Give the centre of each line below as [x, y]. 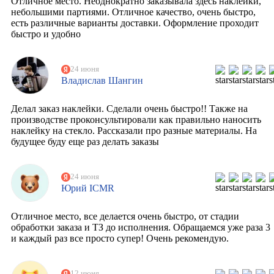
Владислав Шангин [102, 80]
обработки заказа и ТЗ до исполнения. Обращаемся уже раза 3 [141, 228]
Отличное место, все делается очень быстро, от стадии [125, 217]
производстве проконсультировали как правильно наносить [136, 120]
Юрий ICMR [87, 188]
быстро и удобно [46, 34]
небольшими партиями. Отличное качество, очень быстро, [133, 12]
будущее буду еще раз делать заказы [85, 142]
